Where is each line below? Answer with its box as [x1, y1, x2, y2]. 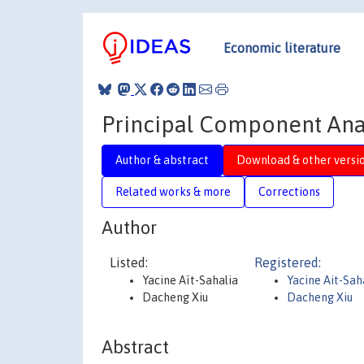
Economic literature [223, 40, 340, 55]
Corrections [258, 184, 320, 198]
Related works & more [115, 184, 231, 198]
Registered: [254, 255, 321, 270]
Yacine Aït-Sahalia [142, 274, 238, 287]
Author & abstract [115, 153, 209, 167]
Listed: [110, 255, 148, 270]
